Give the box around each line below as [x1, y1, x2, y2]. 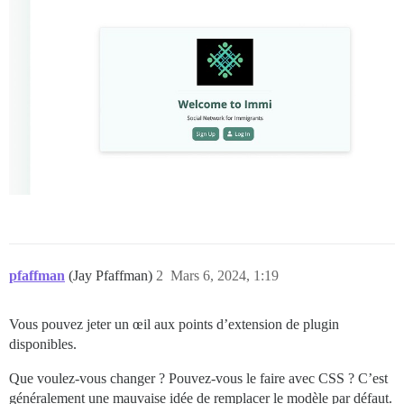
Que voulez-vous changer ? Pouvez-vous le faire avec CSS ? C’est [9, 371, 388, 386]
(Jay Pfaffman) [69, 268, 156, 283]
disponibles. [9, 336, 77, 352]
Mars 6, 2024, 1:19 [170, 268, 279, 283]
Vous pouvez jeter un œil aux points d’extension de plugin [9, 317, 339, 332]
